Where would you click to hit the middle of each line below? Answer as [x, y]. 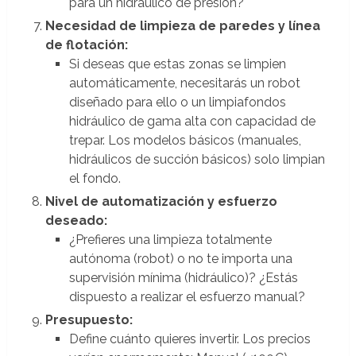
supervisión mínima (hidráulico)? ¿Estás [183, 278]
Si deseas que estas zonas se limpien [177, 64]
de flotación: [86, 45]
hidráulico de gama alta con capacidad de [192, 122]
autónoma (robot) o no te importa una [180, 259]
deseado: [76, 221]
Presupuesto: [89, 320]
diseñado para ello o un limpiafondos [177, 103]
